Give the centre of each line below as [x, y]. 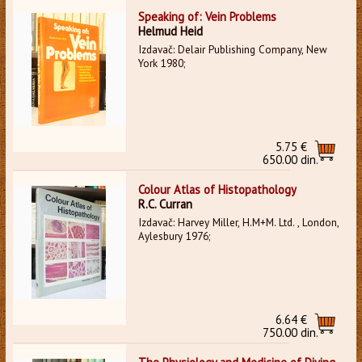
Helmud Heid [170, 31]
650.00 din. [291, 159]
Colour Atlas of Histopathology [217, 189]
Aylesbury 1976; [174, 236]
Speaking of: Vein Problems [207, 16]
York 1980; [161, 63]
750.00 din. [291, 332]
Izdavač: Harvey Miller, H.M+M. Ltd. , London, [238, 222]
